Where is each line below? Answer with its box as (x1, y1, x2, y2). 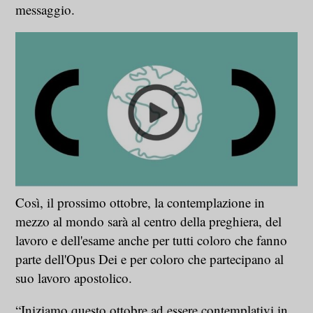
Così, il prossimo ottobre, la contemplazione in (15, 194, 265, 212)
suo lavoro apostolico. (15, 269, 133, 287)
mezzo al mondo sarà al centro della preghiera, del (15, 212, 282, 231)
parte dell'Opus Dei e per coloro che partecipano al (15, 250, 284, 268)
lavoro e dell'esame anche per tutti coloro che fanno (15, 231, 288, 249)
